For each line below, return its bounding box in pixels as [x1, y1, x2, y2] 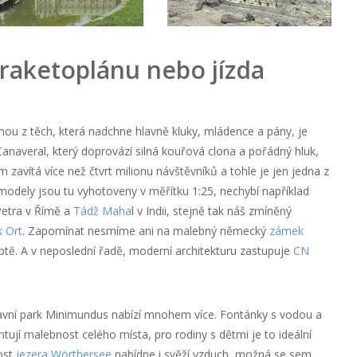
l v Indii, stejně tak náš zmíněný [131, 202, 292, 218]
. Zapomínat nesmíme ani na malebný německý [22, 222, 269, 238]
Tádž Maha [73, 202, 131, 218]
